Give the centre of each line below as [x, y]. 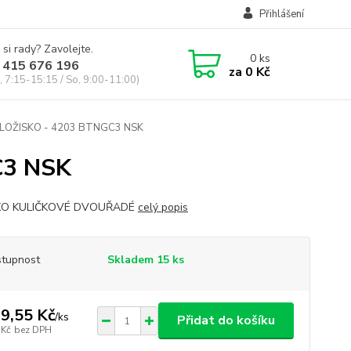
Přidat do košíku [226, 320]
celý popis [163, 207]
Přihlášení [281, 14]
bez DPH [33, 329]
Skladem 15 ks [145, 260]
